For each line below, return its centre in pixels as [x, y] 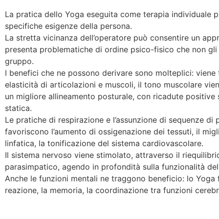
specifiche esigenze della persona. [68, 26]
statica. [18, 108]
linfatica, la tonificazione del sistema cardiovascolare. [104, 143]
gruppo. [19, 61]
